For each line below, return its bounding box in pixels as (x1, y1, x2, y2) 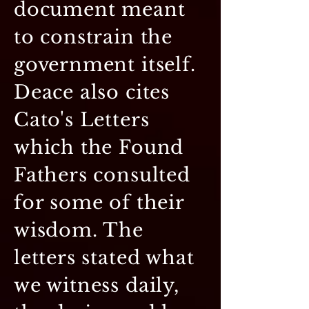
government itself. (14, 52, 196, 76)
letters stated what (14, 246, 195, 269)
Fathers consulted (14, 163, 190, 186)
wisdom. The (14, 218, 143, 241)
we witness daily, (14, 273, 179, 297)
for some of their (14, 190, 184, 214)
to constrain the (14, 25, 172, 48)
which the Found (14, 135, 184, 159)
